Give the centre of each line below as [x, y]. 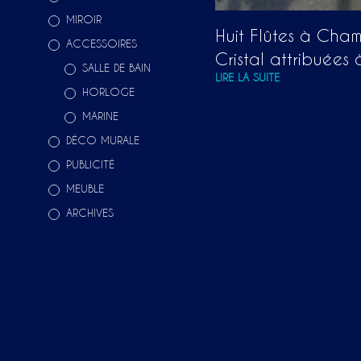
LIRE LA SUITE [248, 77]
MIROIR [84, 19]
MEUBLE [85, 189]
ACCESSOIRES [102, 44]
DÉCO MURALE [103, 140]
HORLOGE [108, 92]
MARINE [100, 116]
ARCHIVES [90, 213]
